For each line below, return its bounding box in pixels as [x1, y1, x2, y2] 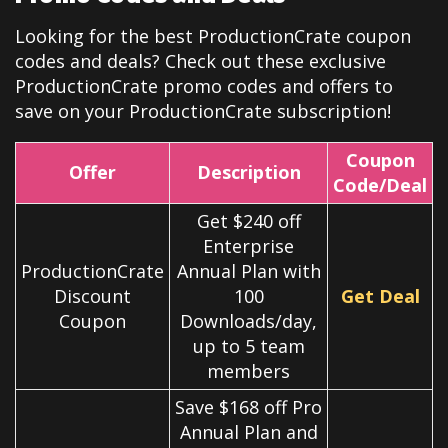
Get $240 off [196, 208, 301, 233]
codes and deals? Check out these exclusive [15, 48, 386, 73]
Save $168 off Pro [175, 394, 322, 419]
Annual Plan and [179, 419, 318, 444]
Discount [54, 283, 131, 308]
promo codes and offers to [163, 73, 393, 98]
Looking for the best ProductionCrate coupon [15, 23, 411, 48]
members [207, 358, 290, 383]
